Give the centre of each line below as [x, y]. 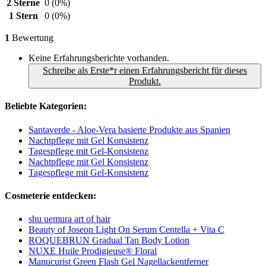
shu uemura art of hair [69, 219]
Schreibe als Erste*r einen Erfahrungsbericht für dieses [145, 71]
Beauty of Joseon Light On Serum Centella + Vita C [126, 230]
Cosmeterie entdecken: [50, 195]
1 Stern [23, 16]
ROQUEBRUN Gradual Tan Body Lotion [109, 240]
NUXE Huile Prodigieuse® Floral [93, 251]
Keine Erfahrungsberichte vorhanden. [99, 58]
